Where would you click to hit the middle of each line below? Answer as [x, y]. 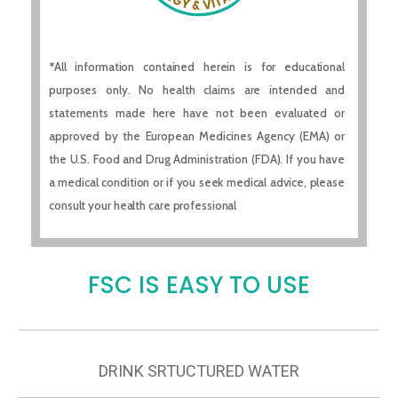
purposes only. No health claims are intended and [197, 90]
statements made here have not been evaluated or [197, 113]
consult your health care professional [143, 206]
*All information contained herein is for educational [197, 67]
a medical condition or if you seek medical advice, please [197, 183]
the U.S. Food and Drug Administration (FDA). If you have [197, 159]
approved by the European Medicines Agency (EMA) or [197, 136]
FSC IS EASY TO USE [199, 286]
